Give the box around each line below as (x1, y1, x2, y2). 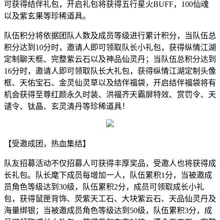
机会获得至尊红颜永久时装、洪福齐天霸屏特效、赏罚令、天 (4, 90, 216, 99)
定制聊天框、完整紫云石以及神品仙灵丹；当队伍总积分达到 (4, 55, 216, 63)
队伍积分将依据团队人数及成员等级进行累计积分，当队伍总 (4, 31, 216, 40)
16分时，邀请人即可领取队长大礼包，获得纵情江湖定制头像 (4, 66, 216, 75)
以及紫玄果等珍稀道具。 (4, 11, 90, 20)
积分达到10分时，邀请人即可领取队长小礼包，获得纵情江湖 (4, 43, 216, 52)
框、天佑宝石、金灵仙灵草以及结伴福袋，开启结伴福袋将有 (4, 78, 216, 87)
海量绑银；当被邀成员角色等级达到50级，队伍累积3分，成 (4, 206, 212, 215)
